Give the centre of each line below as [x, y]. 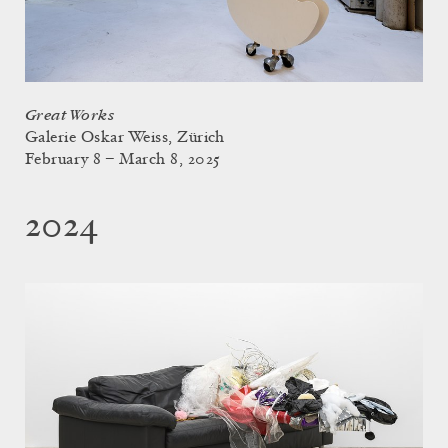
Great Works [70, 115]
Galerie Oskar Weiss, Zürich [125, 137]
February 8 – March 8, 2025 [123, 159]
